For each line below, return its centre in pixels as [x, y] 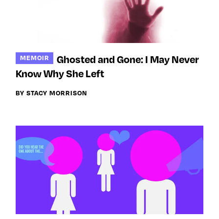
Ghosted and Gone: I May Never [128, 59]
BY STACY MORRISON [51, 92]
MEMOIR [34, 58]
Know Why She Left [60, 73]
